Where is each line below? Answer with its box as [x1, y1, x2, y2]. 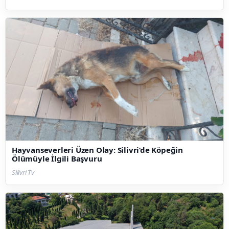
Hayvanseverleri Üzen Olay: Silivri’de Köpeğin [12, 144, 183, 155]
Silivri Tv [12, 167, 34, 177]
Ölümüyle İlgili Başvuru [12, 153, 102, 164]
